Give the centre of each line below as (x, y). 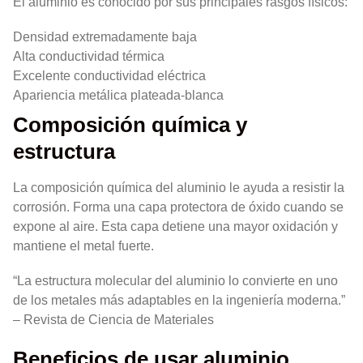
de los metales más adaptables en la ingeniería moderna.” (179, 301)
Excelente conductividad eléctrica (109, 76)
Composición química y (130, 125)
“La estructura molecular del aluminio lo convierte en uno (175, 281)
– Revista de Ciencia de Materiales (113, 320)
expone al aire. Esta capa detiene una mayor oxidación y (175, 227)
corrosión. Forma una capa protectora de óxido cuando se (178, 207)
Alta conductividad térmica (89, 57)
